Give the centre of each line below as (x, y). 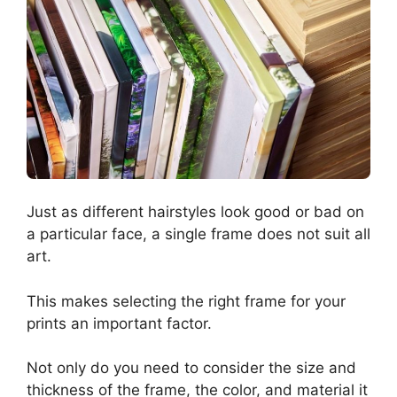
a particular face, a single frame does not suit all (198, 234)
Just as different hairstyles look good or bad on (195, 212)
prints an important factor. (119, 323)
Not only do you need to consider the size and (191, 368)
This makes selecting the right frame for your (186, 301)
